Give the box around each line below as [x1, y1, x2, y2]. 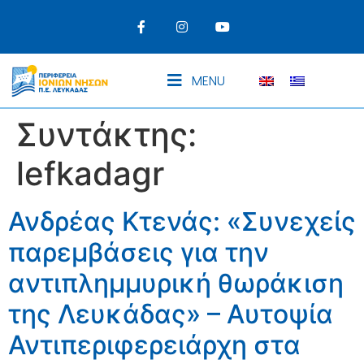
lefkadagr [16, 154, 164, 194]
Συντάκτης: [16, 115, 197, 155]
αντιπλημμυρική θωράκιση [8, 267, 344, 300]
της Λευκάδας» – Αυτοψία [8, 298, 333, 331]
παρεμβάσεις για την [8, 236, 269, 269]
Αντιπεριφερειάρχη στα [8, 329, 301, 362]
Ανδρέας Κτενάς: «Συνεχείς [8, 206, 356, 238]
